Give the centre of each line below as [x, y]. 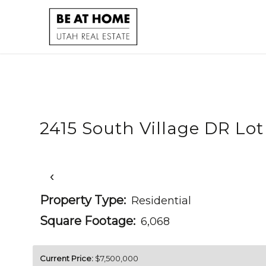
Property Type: [83, 200]
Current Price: [66, 258]
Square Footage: [88, 221]
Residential [161, 201]
